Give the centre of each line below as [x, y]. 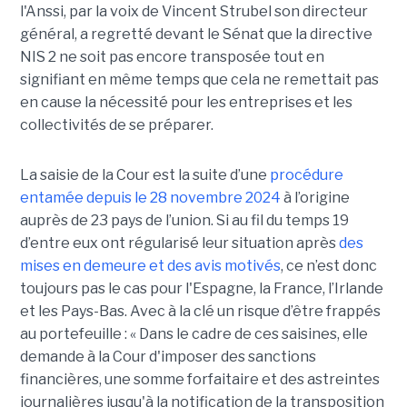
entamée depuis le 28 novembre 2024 [150, 197]
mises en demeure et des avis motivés [150, 265]
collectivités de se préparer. [116, 124]
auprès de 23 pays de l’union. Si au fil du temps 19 [184, 220]
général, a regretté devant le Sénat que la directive [196, 34]
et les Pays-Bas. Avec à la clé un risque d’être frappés [200, 311]
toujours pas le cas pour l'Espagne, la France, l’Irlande [201, 288]
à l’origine [315, 197]
